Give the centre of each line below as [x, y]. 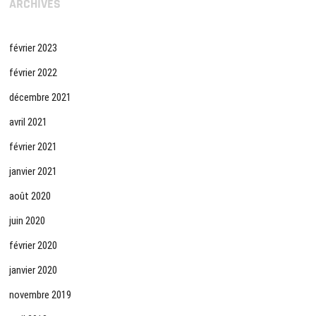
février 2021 [34, 146]
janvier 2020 [34, 270]
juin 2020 [28, 220]
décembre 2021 [41, 97]
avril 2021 [29, 122]
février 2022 [34, 72]
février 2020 [34, 245]
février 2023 [34, 48]
